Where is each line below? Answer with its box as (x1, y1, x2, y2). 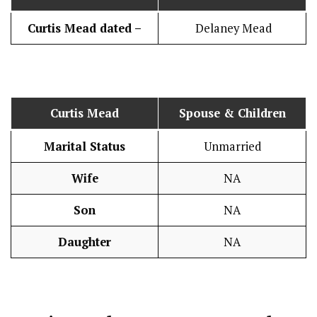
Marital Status (44, 138, 125, 154)
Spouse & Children (178, 105, 286, 121)
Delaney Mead (192, 20, 272, 36)
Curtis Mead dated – (28, 20, 142, 36)
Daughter (58, 234, 111, 250)
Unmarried (203, 138, 261, 154)
